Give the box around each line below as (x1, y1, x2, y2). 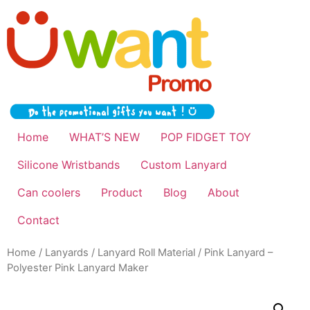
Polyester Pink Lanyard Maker (7, 261, 148, 274)
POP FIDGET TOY (161, 129, 251, 144)
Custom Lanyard (140, 157, 227, 172)
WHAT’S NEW (69, 129, 140, 144)
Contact (17, 212, 60, 227)
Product (101, 185, 143, 199)
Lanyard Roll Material (98, 246, 195, 259)
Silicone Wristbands (17, 157, 120, 172)
